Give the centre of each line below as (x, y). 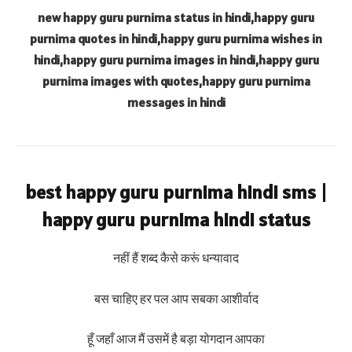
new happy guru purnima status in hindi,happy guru (176, 18)
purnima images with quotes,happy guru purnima (176, 81)
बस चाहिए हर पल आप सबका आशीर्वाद (176, 298)
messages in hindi (176, 103)
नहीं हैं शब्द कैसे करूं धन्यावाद (176, 258)
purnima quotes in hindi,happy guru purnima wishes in (176, 39)
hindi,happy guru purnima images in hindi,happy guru (176, 60)
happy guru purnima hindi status (176, 220)
